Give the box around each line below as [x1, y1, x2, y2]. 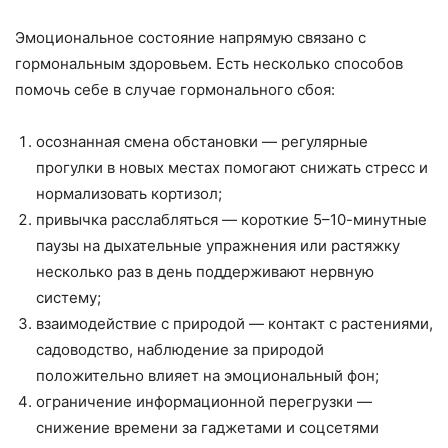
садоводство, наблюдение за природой [36, 340, 324, 360]
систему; [36, 288, 101, 308]
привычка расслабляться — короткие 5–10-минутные [36, 210, 427, 230]
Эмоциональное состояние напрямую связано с [15, 28, 366, 48]
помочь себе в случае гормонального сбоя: [15, 80, 335, 100]
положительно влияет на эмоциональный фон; [36, 366, 379, 386]
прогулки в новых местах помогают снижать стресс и [36, 158, 428, 178]
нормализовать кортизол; [36, 184, 222, 204]
